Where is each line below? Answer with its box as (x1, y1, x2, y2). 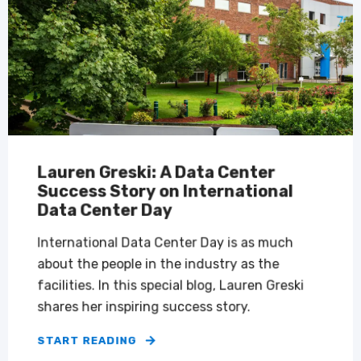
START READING (37, 334, 137, 347)
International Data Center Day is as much (37, 234, 293, 251)
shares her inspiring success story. (37, 298, 251, 315)
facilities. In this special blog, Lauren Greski (37, 277, 305, 293)
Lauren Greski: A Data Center (37, 162, 276, 182)
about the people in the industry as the (37, 255, 280, 272)
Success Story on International (37, 180, 293, 201)
